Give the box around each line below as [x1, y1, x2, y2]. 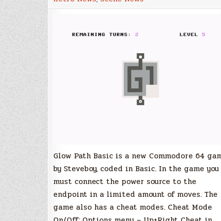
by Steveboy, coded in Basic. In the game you [53, 163, 219, 175]
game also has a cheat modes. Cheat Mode [53, 201, 212, 214]
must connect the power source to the [53, 176, 196, 188]
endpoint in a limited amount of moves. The [53, 188, 218, 201]
